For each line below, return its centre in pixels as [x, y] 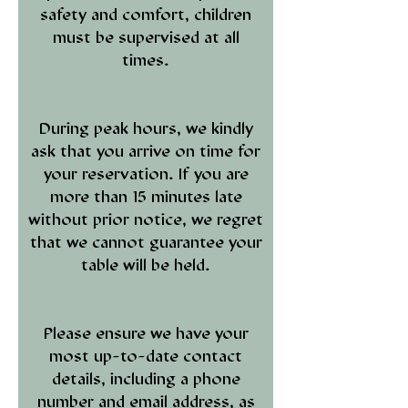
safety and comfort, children [146, 15]
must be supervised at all [146, 37]
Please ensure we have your [146, 333]
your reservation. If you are [146, 174]
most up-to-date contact [146, 356]
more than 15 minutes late [146, 197]
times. [146, 60]
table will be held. [146, 265]
